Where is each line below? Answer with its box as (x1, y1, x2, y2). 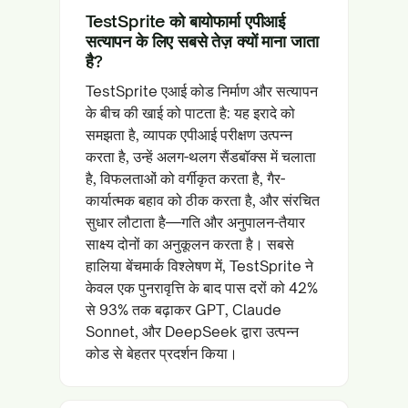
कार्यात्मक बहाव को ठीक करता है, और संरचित (86, 191, 320, 209)
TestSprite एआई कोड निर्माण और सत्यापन (86, 82, 318, 100)
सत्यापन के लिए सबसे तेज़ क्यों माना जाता (86, 31, 319, 51)
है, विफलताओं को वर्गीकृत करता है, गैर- (86, 169, 285, 188)
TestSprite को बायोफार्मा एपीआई (86, 11, 286, 31)
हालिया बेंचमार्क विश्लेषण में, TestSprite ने (86, 257, 313, 275)
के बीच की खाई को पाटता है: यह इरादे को (86, 104, 295, 122)
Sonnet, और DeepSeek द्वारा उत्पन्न (86, 322, 299, 341)
